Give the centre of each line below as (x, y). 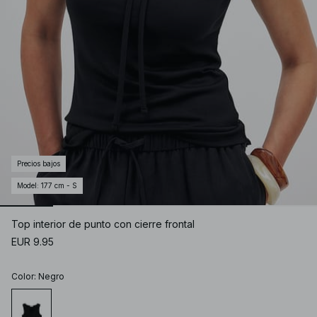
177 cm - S (59, 186)
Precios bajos (39, 164)
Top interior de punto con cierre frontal (103, 224)
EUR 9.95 (33, 242)
